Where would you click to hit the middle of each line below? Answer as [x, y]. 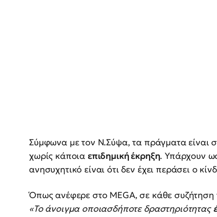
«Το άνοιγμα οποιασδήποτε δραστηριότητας [121, 209]
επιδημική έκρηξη [124, 156]
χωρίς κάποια [58, 156]
